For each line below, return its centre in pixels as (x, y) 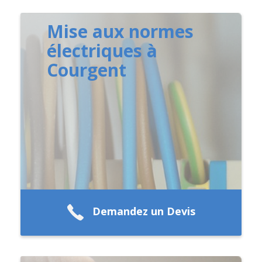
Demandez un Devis (144, 211)
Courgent (87, 70)
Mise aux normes (120, 31)
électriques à (102, 50)
